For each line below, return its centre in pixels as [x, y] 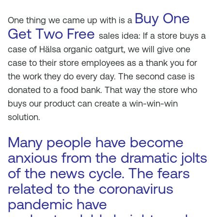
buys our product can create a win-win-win [93, 103]
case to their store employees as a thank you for [102, 63]
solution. [24, 117]
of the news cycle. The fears [99, 173]
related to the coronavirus [91, 189]
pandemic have [57, 204]
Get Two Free [53, 34]
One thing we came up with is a [71, 20]
